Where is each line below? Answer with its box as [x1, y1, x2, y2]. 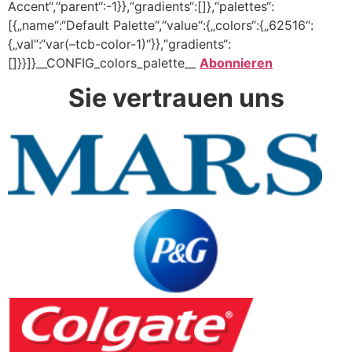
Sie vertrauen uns [68, 82, 284, 114]
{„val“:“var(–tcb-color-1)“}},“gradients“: [8, 35, 231, 52]
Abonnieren [200, 54, 273, 71]
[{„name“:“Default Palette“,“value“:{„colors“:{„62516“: [8, 16, 313, 33]
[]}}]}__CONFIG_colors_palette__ [8, 54, 200, 71]
